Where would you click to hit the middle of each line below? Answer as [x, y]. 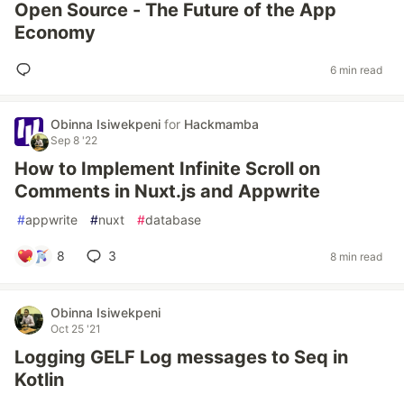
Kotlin [39, 380]
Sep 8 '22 [74, 140]
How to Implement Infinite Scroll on [167, 169]
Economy [55, 32]
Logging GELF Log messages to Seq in [181, 357]
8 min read [356, 256]
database [173, 220]
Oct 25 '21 [76, 329]
